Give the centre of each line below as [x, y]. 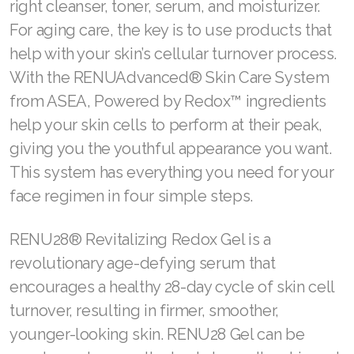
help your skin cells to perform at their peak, [166, 125]
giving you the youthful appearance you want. [171, 149]
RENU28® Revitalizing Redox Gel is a [140, 240]
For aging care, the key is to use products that [171, 30]
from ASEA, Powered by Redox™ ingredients [168, 102]
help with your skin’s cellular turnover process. [173, 54]
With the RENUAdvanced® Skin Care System [169, 78]
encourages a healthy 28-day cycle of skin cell [172, 287]
